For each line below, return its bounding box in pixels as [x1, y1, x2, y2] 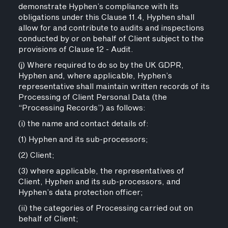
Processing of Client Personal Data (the [18, 92, 167, 103]
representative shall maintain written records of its [18, 81, 210, 93]
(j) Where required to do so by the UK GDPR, [18, 60, 184, 71]
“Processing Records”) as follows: [18, 102, 146, 114]
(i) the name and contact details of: [18, 118, 149, 130]
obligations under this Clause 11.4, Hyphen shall [18, 12, 194, 23]
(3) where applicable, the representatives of [18, 165, 184, 177]
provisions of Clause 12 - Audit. [18, 44, 133, 55]
